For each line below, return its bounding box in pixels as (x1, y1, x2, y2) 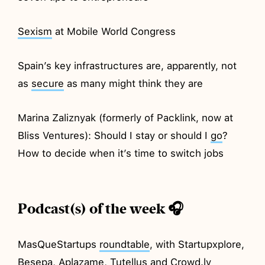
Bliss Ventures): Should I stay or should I (18, 129, 211, 141)
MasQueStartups (18, 238, 100, 250)
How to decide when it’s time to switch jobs (18, 147, 224, 159)
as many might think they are (64, 77, 203, 89)
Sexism (18, 25, 53, 37)
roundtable (99, 238, 150, 250)
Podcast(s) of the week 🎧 (18, 199, 184, 218)
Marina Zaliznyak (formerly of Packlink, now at (18, 111, 234, 124)
